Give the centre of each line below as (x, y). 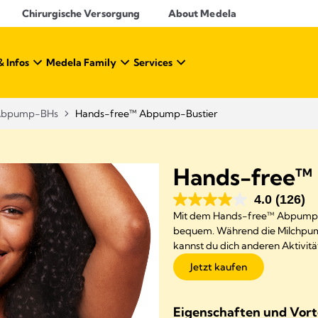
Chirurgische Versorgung (81, 13)
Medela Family (81, 62)
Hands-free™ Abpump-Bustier (146, 114)
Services (153, 62)
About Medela (202, 13)
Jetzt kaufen (219, 267)
